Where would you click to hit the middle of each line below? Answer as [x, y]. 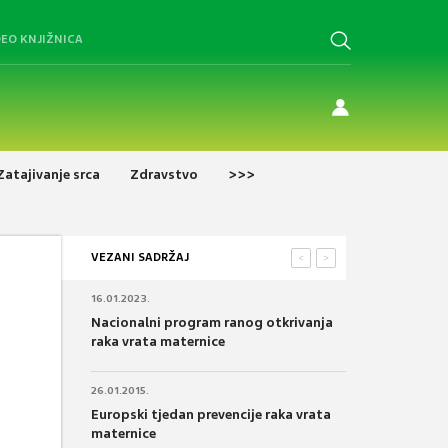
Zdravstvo [164, 174]
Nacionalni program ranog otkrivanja [212, 322]
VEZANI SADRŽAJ [140, 256]
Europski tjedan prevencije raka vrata [211, 414]
